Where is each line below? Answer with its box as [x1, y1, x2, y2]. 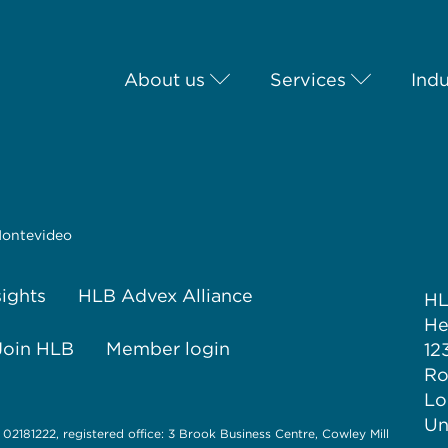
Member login [106, 337, 230, 359]
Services [270, 69, 347, 91]
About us [124, 69, 206, 91]
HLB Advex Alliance [78, 284, 253, 306]
